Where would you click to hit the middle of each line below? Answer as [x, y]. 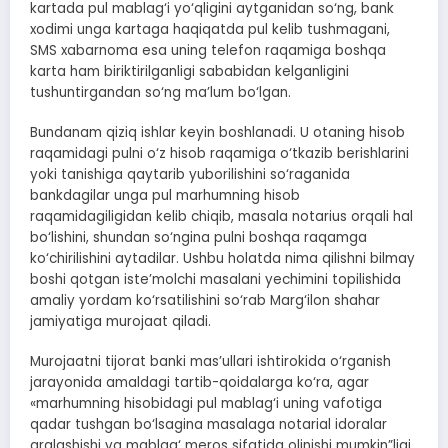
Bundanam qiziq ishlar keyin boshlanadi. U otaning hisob [217, 133]
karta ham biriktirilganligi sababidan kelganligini [189, 71]
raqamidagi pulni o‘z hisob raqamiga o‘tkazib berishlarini [219, 154]
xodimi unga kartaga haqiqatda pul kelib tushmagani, [210, 29]
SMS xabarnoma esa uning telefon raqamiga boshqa [208, 50]
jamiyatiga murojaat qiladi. [120, 322]
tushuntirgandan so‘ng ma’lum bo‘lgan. [160, 92]
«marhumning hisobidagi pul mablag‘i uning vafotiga [206, 404]
